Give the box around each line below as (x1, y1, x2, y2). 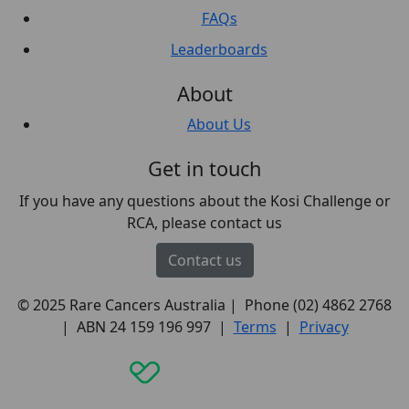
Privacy (299, 317, 349, 338)
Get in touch (148, 155, 261, 183)
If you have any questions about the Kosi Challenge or (18, 191, 391, 212)
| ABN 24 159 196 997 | (60, 317, 234, 338)
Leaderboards (171, 39, 267, 60)
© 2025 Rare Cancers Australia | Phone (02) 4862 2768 (17, 295, 392, 316)
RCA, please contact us (127, 213, 282, 234)
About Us (187, 114, 251, 135)
